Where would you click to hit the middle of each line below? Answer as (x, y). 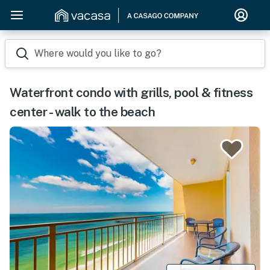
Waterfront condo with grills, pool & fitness (131, 93)
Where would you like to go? (98, 53)
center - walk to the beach (82, 112)
